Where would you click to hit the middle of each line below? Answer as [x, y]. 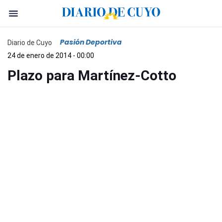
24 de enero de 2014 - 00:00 [51, 55]
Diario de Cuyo [30, 42]
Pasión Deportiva [91, 42]
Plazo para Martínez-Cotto [92, 76]
